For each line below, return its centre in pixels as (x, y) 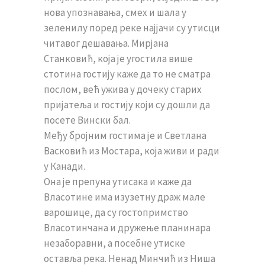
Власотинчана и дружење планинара (127, 228)
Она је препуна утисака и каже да (118, 182)
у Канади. (64, 166)
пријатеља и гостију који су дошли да (127, 105)
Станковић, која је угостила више (118, 59)
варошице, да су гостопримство (116, 212)
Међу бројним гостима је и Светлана (125, 135)
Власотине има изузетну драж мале (125, 197)
